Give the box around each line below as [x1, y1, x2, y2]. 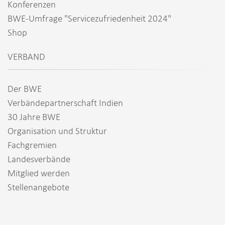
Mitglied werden [8, 167, 70, 179]
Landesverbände [8, 153, 70, 165]
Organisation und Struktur [8, 125, 107, 137]
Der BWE [8, 82, 42, 94]
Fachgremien [8, 139, 57, 151]
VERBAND [8, 50, 45, 62]
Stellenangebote [8, 181, 69, 193]
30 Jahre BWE [8, 110, 60, 123]
